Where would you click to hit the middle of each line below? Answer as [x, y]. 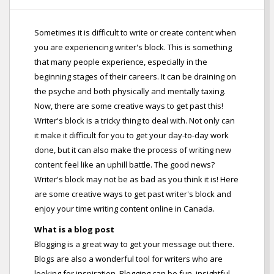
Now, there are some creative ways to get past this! [129, 106]
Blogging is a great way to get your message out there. [134, 244]
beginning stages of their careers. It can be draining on [135, 77]
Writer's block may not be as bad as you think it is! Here [136, 180]
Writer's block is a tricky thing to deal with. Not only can [135, 121]
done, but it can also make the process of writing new [133, 150]
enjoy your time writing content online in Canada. [124, 209]
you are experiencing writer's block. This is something [133, 47]
